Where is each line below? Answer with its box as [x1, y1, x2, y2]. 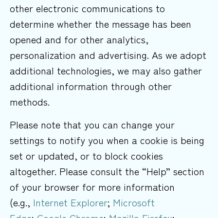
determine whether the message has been [10, 17, 191, 31]
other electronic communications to [10, 1, 165, 16]
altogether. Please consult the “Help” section [10, 163, 204, 178]
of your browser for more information [10, 179, 175, 194]
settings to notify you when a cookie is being [10, 132, 204, 147]
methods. [10, 94, 50, 109]
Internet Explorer [33, 195, 108, 209]
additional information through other [10, 79, 172, 93]
